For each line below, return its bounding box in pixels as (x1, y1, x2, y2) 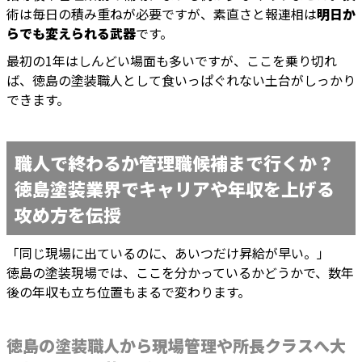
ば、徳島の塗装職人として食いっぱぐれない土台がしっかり (6, 70, 356, 90)
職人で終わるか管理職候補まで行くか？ (15, 149, 335, 176)
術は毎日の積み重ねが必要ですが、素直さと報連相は (6, 4, 317, 24)
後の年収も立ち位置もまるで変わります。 (6, 282, 250, 302)
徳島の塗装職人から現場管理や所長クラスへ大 (6, 334, 346, 358)
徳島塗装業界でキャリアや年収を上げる (15, 175, 335, 202)
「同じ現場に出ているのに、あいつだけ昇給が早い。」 (6, 243, 330, 263)
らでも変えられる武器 (6, 23, 136, 44)
